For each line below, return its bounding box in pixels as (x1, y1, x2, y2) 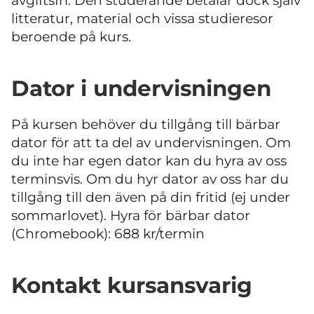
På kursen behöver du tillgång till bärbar (11, 116, 280, 133)
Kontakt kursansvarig (11, 271, 252, 299)
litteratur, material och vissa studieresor (11, 11, 273, 27)
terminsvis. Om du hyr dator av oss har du (11, 171, 289, 188)
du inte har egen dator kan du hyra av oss (11, 153, 287, 170)
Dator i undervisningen (11, 74, 271, 102)
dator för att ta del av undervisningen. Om (11, 135, 291, 151)
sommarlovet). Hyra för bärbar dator (11, 207, 250, 224)
